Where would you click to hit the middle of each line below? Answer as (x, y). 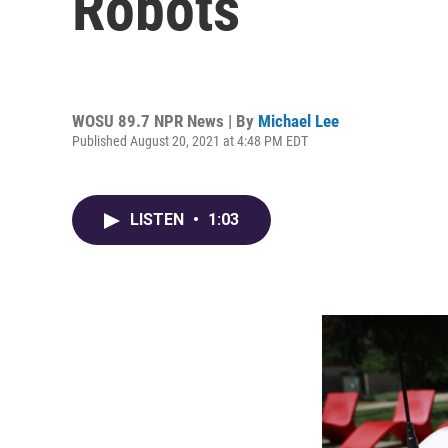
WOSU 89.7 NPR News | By (165, 120)
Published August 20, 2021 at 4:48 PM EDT (190, 140)
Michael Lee (298, 120)
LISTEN (159, 219)
